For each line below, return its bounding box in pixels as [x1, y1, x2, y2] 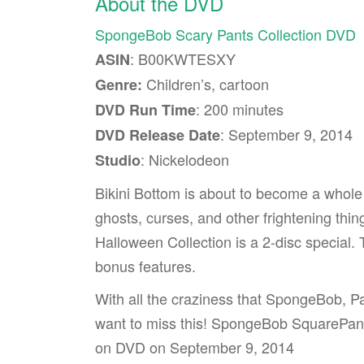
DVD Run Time [95, 98, 196, 120]
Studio [95, 149, 141, 171]
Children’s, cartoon [142, 72, 269, 94]
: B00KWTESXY [130, 47, 236, 69]
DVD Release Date [95, 123, 220, 145]
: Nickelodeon [141, 148, 229, 170]
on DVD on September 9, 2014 [95, 336, 294, 357]
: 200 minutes [196, 97, 284, 119]
